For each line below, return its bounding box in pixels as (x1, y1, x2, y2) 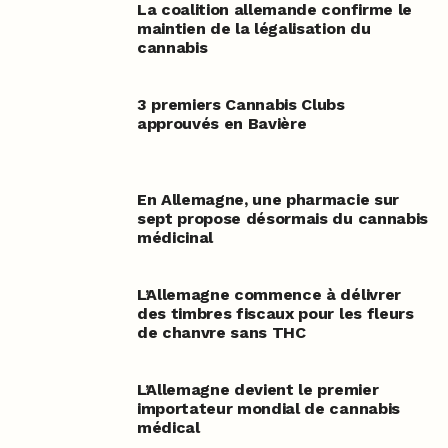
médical (136, 418, 200, 438)
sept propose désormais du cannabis (136, 209, 428, 229)
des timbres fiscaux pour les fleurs (136, 304, 414, 324)
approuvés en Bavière (136, 114, 307, 134)
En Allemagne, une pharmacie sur (136, 190, 399, 210)
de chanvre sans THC (136, 323, 306, 343)
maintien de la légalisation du (136, 19, 371, 39)
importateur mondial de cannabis (136, 399, 400, 419)
